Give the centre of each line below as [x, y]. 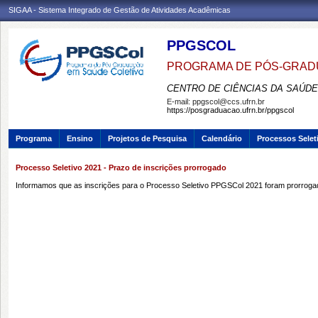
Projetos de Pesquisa [147, 138]
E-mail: [180, 102]
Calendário [222, 138]
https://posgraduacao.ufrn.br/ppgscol [230, 110]
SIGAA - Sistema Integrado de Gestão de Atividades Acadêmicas [120, 10]
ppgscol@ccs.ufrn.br [229, 102]
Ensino [80, 138]
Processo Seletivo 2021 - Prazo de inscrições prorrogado [121, 168]
